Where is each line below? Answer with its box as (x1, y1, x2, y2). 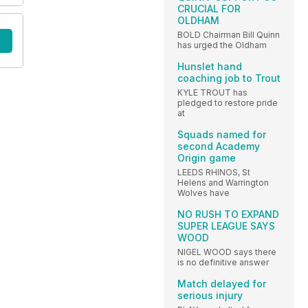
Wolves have (177, 187, 230, 198)
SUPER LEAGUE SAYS (177, 219, 275, 232)
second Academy (177, 140, 260, 152)
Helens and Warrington (177, 177, 269, 188)
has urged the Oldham (177, 39, 267, 50)
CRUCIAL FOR (177, 2, 241, 14)
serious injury (177, 289, 243, 301)
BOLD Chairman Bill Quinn (177, 29, 280, 40)
